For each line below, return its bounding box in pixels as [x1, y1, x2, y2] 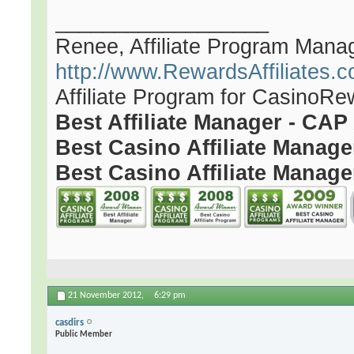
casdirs [55, 317, 85, 328]
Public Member [55, 330, 113, 339]
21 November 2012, [68, 291, 147, 301]
